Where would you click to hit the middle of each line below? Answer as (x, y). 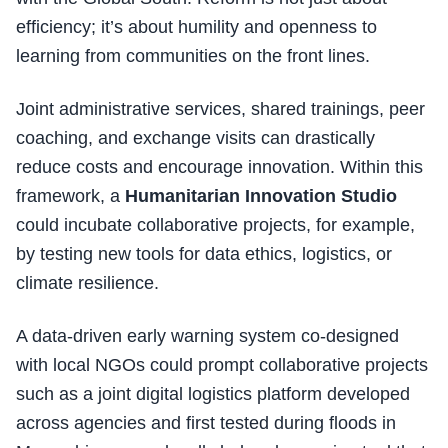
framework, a (70, 196)
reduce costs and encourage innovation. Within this (219, 167)
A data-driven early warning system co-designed (207, 336)
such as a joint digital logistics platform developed (213, 394)
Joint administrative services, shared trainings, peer (220, 109)
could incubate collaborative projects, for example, (215, 225)
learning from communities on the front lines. (193, 56)
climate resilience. (87, 283)
